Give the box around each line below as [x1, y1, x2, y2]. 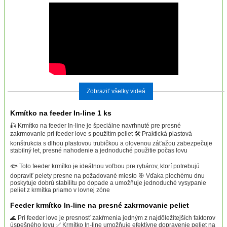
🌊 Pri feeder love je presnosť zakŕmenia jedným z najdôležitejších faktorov [10, 214, 215, 221]
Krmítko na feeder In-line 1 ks [10, 108, 111, 117]
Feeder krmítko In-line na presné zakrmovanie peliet [10, 201, 189, 209]
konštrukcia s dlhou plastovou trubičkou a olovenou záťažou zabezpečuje [10, 139, 212, 147]
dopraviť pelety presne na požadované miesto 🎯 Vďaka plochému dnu [10, 172, 205, 179]
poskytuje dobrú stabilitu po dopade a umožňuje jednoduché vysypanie [10, 179, 206, 186]
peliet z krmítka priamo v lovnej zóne [10, 186, 110, 194]
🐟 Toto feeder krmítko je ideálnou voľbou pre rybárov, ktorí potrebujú [10, 162, 200, 170]
